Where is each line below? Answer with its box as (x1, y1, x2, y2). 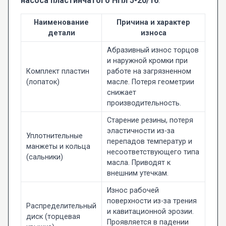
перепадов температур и (106, 137, 192, 146)
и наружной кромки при (106, 56, 188, 66)
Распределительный (26, 202, 96, 211)
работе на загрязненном (106, 67, 191, 76)
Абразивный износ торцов (106, 46, 199, 55)
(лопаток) (26, 78, 60, 87)
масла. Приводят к (106, 158, 171, 167)
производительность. (106, 99, 181, 108)
